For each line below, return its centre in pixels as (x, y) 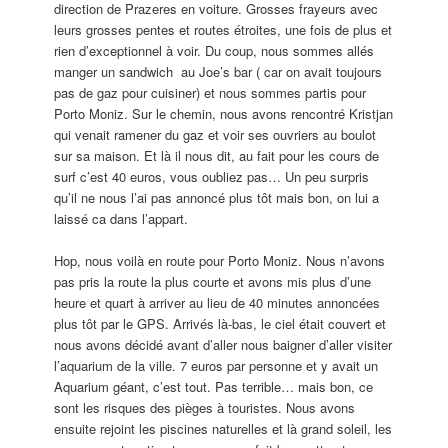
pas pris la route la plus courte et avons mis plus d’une (213, 281)
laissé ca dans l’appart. (121, 218)
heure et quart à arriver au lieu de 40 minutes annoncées (217, 302)
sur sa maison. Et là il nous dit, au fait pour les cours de (217, 155)
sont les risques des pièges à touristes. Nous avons (205, 407)
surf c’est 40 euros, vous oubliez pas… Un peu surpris (212, 176)
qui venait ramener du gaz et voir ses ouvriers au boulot (215, 134)
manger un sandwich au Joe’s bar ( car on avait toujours (218, 71)
